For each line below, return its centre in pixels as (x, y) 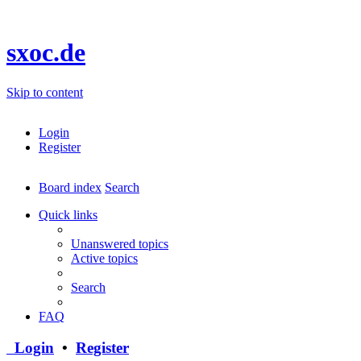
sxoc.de (46, 53)
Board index (70, 187)
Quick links (68, 214)
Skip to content (45, 92)
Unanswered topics (120, 243)
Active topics (104, 258)
